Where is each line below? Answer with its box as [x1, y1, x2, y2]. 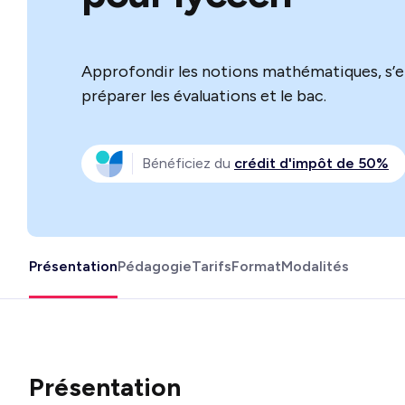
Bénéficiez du [142, 155, 234, 172]
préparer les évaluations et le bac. [81, 86, 326, 106]
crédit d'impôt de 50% [234, 155, 389, 172]
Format [231, 257, 281, 275]
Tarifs [192, 257, 231, 275]
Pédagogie [118, 257, 192, 275]
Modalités [281, 257, 349, 275]
